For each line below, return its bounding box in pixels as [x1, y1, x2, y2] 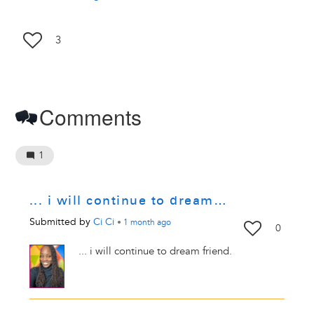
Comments [39, 102, 142, 132]
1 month [123, 217, 155, 228]
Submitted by [29, 216, 93, 228]
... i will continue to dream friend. [78, 244, 235, 258]
